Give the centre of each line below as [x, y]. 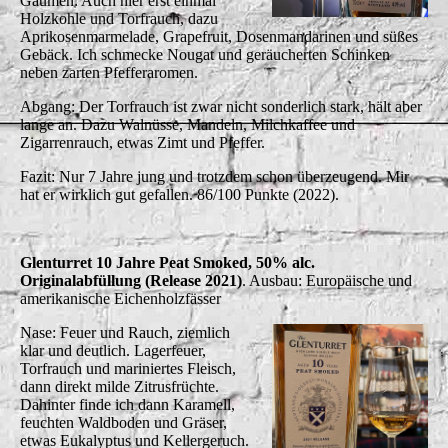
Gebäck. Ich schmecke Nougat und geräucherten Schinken [205, 54]
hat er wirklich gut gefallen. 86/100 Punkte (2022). [179, 194]
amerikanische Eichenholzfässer [120, 298]
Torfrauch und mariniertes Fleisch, [128, 368]
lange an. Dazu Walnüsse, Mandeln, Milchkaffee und [187, 124]
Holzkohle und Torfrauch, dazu [119, 18]
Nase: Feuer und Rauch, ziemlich [125, 332]
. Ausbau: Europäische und [327, 280]
